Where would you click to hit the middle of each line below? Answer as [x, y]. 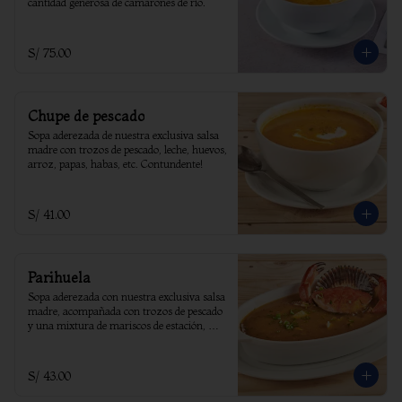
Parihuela [59, 277]
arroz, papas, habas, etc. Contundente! [115, 164]
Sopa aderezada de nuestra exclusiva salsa [123, 135]
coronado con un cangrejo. [88, 340]
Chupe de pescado [86, 116]
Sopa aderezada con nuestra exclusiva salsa [127, 297]
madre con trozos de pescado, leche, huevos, [127, 149]
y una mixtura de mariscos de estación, [117, 325]
